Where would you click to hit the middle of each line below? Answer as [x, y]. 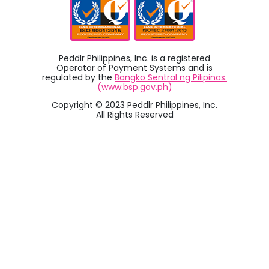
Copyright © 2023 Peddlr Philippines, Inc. [134, 105]
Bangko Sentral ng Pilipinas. [171, 78]
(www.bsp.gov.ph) [134, 87]
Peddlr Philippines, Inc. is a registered [134, 59]
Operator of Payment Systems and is [134, 68]
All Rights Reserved [134, 115]
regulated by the [78, 78]
